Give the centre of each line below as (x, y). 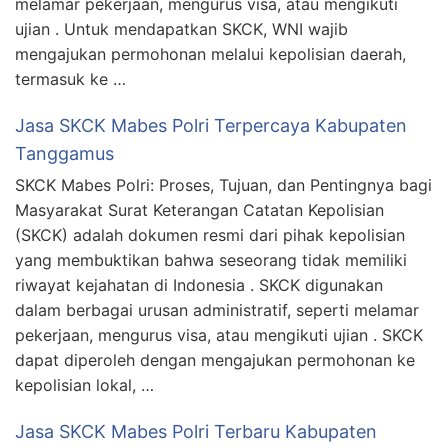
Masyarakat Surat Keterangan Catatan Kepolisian (199, 209)
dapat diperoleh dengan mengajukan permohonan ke (215, 359)
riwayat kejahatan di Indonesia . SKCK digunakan (199, 284)
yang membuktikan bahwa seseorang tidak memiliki (211, 259)
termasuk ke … (70, 78)
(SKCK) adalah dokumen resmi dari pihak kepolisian (210, 234)
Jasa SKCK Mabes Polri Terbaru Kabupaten (196, 431)
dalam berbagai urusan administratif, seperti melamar (217, 309)
